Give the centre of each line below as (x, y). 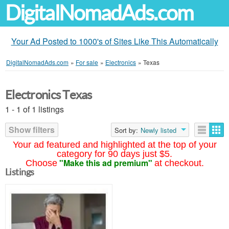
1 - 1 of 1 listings (35, 109)
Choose (41, 163)
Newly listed (158, 130)
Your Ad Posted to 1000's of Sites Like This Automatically (114, 41)
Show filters (32, 130)
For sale (87, 62)
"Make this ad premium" (106, 163)
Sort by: (126, 130)
